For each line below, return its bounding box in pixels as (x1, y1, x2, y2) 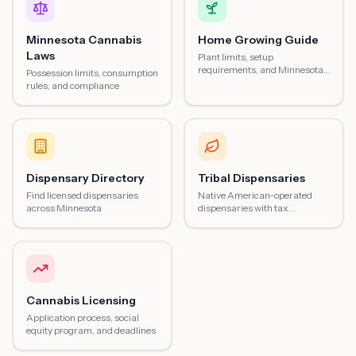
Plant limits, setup (198, 51, 273, 63)
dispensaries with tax (198, 202, 288, 214)
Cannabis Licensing (26, 293, 136, 308)
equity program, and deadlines (26, 324, 156, 336)
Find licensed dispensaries (26, 189, 138, 201)
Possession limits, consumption (26, 67, 158, 79)
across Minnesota (26, 202, 102, 214)
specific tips (198, 76, 248, 88)
